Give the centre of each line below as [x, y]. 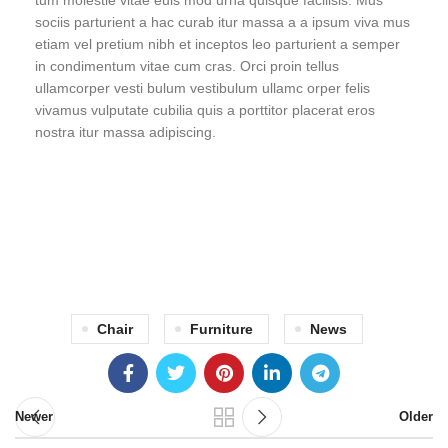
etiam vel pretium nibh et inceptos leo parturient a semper [217, 44]
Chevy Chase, [224, 216]
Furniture [221, 329]
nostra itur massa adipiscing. [125, 132]
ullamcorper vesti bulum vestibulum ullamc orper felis [202, 88]
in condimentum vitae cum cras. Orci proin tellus [187, 66]
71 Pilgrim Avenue [224, 194]
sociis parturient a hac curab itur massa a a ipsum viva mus [222, 22]
